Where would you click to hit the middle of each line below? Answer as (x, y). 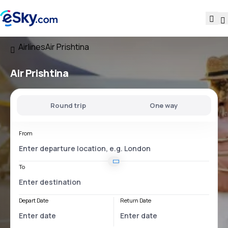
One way (163, 105)
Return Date (136, 200)
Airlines (32, 47)
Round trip (68, 105)
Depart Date (34, 200)
